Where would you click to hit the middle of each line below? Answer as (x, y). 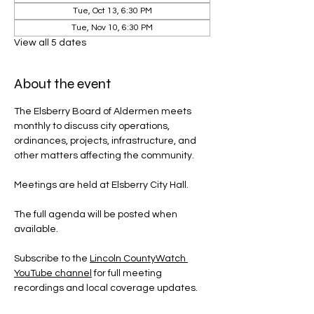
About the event (62, 84)
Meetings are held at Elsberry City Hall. (101, 185)
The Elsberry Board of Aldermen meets (104, 111)
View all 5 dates (50, 43)
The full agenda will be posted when (97, 214)
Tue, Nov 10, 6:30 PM (112, 28)
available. (36, 229)
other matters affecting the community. (104, 156)
